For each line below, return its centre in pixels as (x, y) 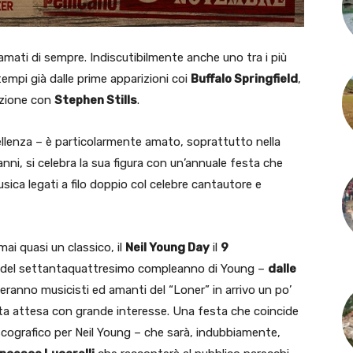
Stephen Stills (96, 100)
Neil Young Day (167, 248)
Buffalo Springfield (244, 79)
